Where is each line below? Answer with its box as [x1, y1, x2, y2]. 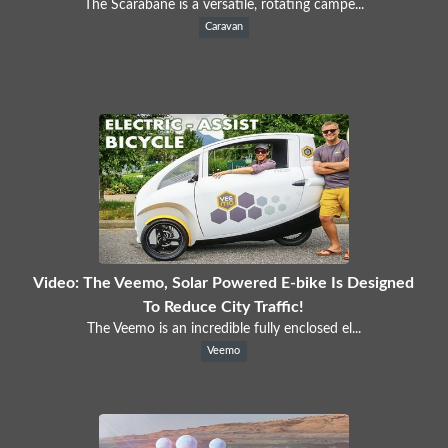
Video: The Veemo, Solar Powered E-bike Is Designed [33, 274, 415, 291]
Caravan [204, 21, 243, 32]
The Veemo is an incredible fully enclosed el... [86, 321, 361, 336]
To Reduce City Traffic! [143, 298, 305, 315]
